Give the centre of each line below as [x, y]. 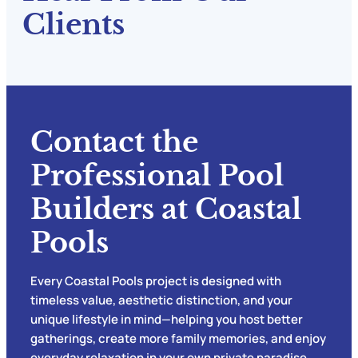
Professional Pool [157, 176]
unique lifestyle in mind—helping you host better [167, 320]
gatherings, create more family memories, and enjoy [178, 339]
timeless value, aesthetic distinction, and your [161, 300]
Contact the [114, 142]
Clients [74, 25]
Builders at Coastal [166, 209]
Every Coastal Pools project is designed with [156, 281]
